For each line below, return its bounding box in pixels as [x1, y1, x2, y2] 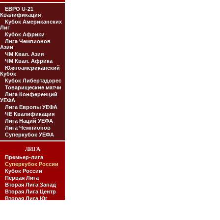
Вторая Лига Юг [5, 195, 48, 201]
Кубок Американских [5, 19, 62, 25]
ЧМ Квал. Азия [5, 51, 44, 57]
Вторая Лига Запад [5, 182, 56, 188]
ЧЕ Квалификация [5, 111, 55, 117]
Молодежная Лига [5, 209, 54, 215]
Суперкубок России [5, 161, 58, 167]
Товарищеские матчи [5, 84, 61, 90]
